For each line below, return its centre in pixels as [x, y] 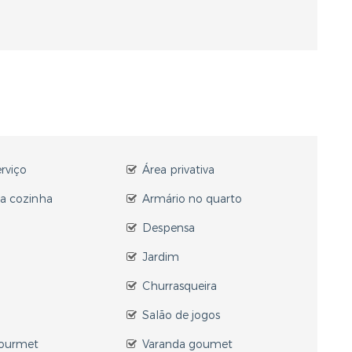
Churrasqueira [179, 286]
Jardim [160, 257]
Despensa [168, 228]
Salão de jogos [181, 315]
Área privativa [178, 170]
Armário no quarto [192, 199]
